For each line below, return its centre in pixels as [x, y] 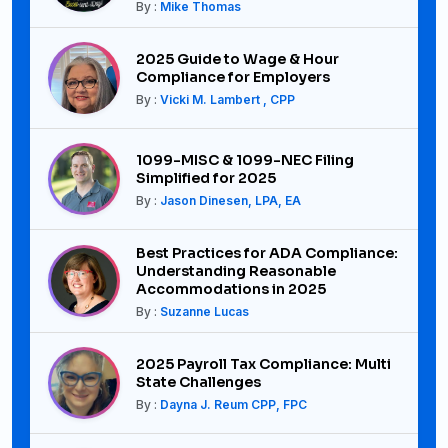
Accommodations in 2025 [231, 289]
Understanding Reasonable [236, 271]
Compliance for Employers [233, 77]
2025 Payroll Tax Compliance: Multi [263, 364]
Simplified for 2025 [206, 178]
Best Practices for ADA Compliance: [267, 253]
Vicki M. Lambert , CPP [227, 100]
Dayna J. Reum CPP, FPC [233, 405]
